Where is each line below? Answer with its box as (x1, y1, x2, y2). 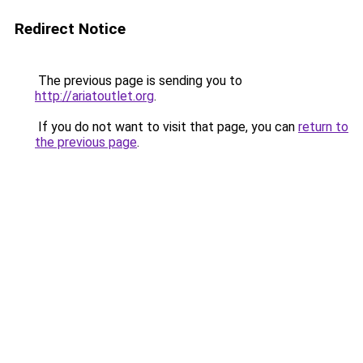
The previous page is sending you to (35, 73, 242, 88)
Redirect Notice (15, 19, 126, 38)
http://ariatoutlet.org (35, 88, 154, 104)
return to (298, 119, 348, 135)
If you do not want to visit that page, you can (35, 119, 298, 135)
